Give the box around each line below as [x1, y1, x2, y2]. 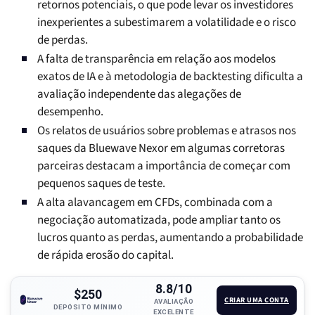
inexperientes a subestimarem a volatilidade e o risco [37, 14, 296, 32]
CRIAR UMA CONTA [224, 294, 289, 305]
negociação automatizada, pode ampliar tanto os [37, 212, 281, 229]
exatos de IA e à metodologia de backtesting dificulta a [37, 68, 303, 86]
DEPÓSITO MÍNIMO [53, 302, 123, 311]
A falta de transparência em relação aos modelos [37, 51, 276, 68]
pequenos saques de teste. [37, 175, 165, 193]
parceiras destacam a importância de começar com [37, 157, 290, 175]
